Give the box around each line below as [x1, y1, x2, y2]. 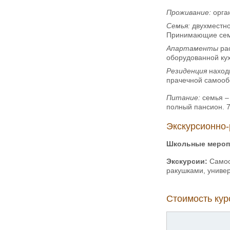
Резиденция [166, 66, 209, 75]
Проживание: [166, 8, 211, 16]
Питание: [166, 93, 200, 102]
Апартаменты [166, 44, 218, 52]
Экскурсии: [166, 157, 207, 165]
